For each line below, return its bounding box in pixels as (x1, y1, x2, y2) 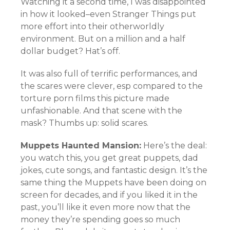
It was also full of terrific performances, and (21, 69, 198, 79)
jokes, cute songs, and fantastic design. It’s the (21, 165, 207, 175)
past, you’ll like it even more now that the (21, 202, 190, 212)
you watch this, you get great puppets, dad (21, 153, 198, 163)
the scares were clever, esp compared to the (21, 81, 203, 91)
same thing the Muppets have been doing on (21, 178, 206, 187)
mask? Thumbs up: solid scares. (21, 118, 148, 128)
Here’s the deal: (141, 141, 207, 150)
